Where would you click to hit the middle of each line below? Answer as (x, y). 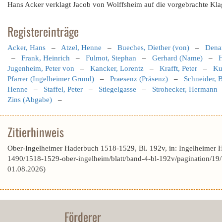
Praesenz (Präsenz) (139, 79)
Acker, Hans (27, 48)
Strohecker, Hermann (185, 89)
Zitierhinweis (36, 132)
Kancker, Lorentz (117, 68)
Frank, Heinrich (46, 58)
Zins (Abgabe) (30, 100)
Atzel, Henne (81, 48)
